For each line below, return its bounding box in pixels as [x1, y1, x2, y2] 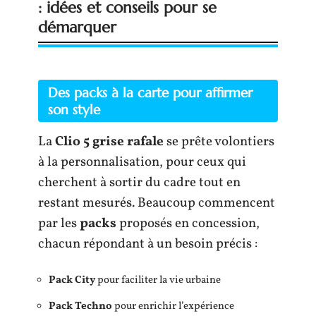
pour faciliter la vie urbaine [95, 273, 221, 288]
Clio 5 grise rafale [55, 132, 164, 151]
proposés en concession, [116, 214, 260, 233]
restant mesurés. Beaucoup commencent [38, 193, 275, 212]
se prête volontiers [164, 132, 274, 151]
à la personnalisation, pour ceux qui [38, 152, 246, 171]
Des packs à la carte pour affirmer [48, 83, 253, 101]
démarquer [38, 17, 116, 37]
